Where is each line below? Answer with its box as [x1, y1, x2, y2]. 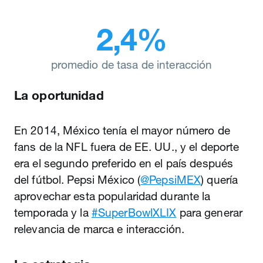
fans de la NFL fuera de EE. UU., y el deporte [14, 140, 240, 154]
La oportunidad [14, 87, 104, 103]
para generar [176, 205, 243, 220]
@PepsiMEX [140, 173, 201, 187]
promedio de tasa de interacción [50, 58, 213, 72]
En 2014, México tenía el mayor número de [14, 123, 230, 137]
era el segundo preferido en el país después [14, 156, 234, 170]
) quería [201, 173, 238, 187]
